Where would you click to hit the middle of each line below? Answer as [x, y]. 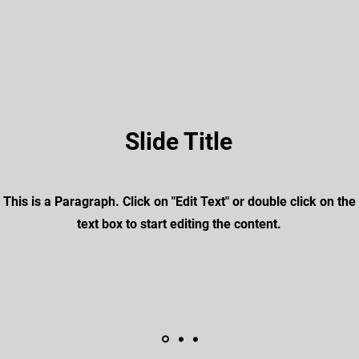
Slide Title [179, 141]
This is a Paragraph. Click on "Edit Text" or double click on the [179, 202]
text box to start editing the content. [179, 224]
